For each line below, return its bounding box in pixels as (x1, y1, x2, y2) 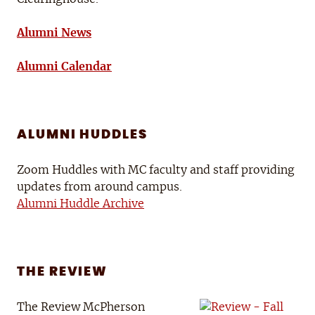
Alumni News (17, 27, 91, 39)
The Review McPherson (17, 302, 145, 314)
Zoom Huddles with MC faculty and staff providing (17, 165, 295, 176)
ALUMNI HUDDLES (17, 129, 148, 142)
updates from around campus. (17, 181, 182, 193)
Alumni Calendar (17, 61, 112, 73)
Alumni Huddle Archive (17, 198, 144, 210)
